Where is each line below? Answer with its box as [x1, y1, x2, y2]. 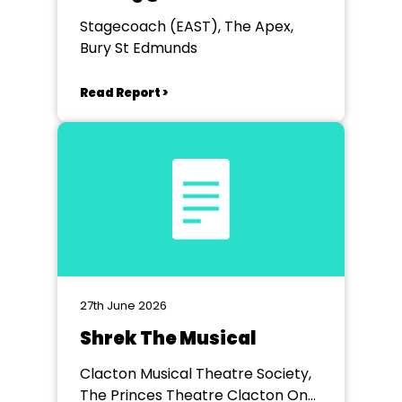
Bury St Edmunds [80, 38, 197, 58]
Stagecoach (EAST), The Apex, [80, 16, 293, 37]
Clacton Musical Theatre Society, [80, 363, 311, 384]
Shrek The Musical [80, 326, 257, 351]
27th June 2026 [80, 297, 167, 314]
